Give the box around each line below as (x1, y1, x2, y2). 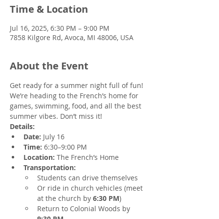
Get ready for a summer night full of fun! (10, 81, 145, 90)
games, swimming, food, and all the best (10, 101, 143, 110)
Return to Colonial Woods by (37, 204, 132, 213)
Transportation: (23, 163, 76, 172)
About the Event (10, 59, 88, 72)
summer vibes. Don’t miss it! (10, 111, 102, 121)
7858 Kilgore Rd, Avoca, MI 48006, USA (10, 33, 133, 42)
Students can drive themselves (37, 173, 138, 182)
